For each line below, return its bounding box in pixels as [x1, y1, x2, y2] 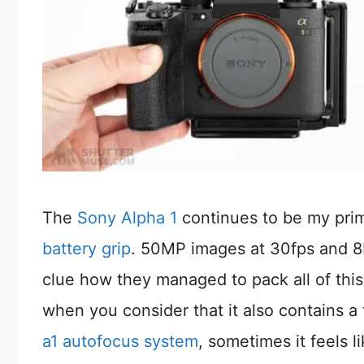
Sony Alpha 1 [77, 207, 177, 227]
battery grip [42, 238, 131, 258]
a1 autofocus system [42, 331, 198, 351]
